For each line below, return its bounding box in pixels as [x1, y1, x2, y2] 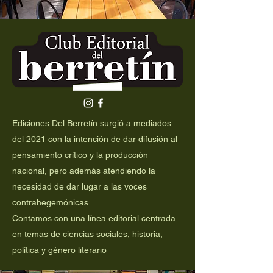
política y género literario [12, 245, 107, 255]
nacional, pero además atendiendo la [12, 166, 155, 175]
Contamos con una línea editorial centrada [12, 213, 175, 223]
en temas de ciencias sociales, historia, [12, 229, 163, 239]
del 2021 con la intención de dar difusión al [12, 134, 177, 144]
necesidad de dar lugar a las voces [12, 182, 147, 191]
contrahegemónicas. [12, 197, 91, 207]
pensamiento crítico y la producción [12, 150, 148, 160]
